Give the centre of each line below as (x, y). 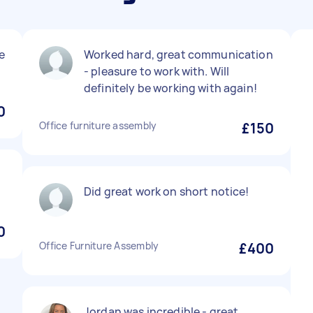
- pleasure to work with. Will (157, 71)
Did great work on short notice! (167, 191)
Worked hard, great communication (179, 54)
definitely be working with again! (170, 88)
